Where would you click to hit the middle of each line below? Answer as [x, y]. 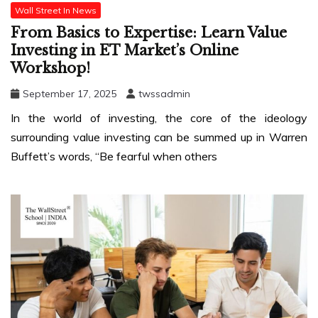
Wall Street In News [56, 10]
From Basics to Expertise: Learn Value [149, 33]
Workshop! [50, 68]
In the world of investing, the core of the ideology [159, 118]
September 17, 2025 [70, 94]
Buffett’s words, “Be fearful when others [114, 157]
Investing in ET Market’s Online [125, 51]
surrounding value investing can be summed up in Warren [159, 137]
